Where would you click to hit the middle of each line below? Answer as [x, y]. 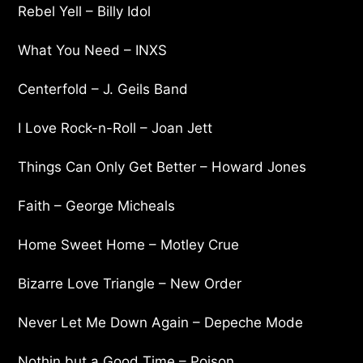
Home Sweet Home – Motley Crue [129, 244]
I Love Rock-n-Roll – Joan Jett [115, 128]
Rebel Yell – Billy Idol [85, 11]
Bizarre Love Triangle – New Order [130, 283]
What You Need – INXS [93, 50]
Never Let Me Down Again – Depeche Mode [161, 322]
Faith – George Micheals [97, 205]
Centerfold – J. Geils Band [103, 89]
